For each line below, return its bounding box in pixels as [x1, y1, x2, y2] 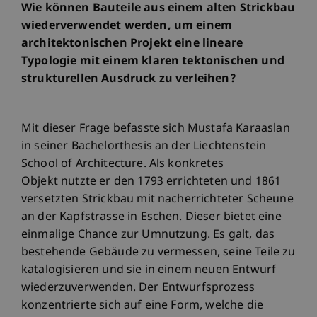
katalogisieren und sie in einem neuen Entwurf [21, 263, 277, 279]
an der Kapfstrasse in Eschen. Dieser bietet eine [21, 210, 282, 226]
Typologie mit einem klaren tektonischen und [21, 54, 284, 70]
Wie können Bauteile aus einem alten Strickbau [21, 1, 296, 17]
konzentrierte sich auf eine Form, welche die [21, 299, 264, 314]
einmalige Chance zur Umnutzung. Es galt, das [21, 228, 275, 243]
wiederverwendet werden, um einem [21, 19, 233, 35]
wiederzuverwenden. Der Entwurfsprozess [21, 281, 255, 296]
